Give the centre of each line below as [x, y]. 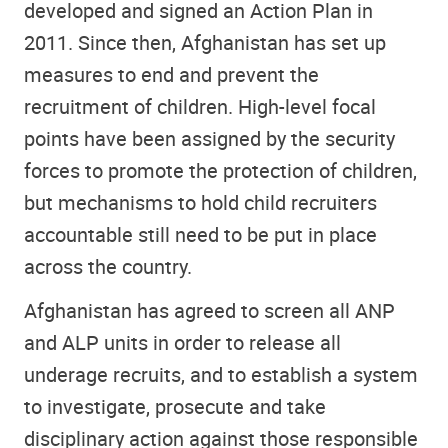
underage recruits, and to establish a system [221, 375]
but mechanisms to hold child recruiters [200, 202]
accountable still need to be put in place [200, 234]
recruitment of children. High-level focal [200, 106]
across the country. [108, 266]
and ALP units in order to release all [182, 343]
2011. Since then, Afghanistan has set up [205, 42]
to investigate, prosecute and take [175, 407]
